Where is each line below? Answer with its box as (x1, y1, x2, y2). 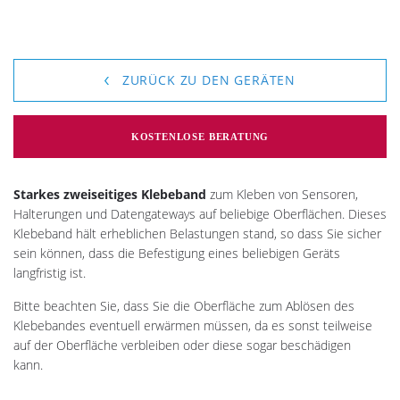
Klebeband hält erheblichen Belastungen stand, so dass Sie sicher (13, 224, 381, 242)
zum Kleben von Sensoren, (206, 185, 358, 203)
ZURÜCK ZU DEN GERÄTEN (117, 71, 296, 88)
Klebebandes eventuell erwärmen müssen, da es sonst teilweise (13, 316, 372, 334)
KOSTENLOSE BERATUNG (130, 130, 270, 142)
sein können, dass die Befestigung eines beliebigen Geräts (13, 244, 340, 262)
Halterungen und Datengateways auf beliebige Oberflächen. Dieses (13, 204, 387, 222)
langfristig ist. (13, 263, 89, 281)
